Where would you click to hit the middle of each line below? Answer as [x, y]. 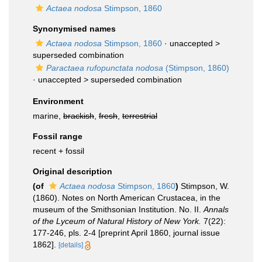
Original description [73, 171]
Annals [216, 209]
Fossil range [58, 136]
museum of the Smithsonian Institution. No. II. [118, 209]
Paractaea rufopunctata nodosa [105, 68]
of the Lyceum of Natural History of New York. [117, 221]
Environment [58, 101]
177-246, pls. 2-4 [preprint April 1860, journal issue [126, 233]
